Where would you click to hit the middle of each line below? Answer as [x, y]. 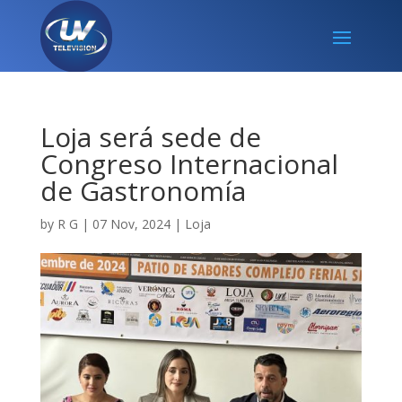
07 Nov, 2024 [131, 224]
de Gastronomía [143, 191]
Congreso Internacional [189, 164]
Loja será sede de [150, 137]
